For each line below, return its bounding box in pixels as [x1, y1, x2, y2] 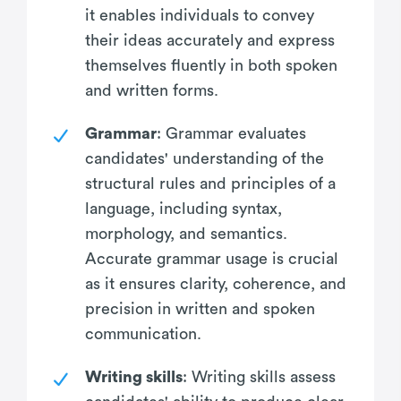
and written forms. [85, 81, 218, 98]
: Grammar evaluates [157, 124, 306, 141]
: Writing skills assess [183, 368, 336, 385]
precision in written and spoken [85, 300, 315, 317]
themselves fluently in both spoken [85, 56, 337, 73]
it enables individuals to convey [85, 6, 314, 23]
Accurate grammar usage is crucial [85, 250, 338, 267]
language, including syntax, [85, 200, 282, 217]
